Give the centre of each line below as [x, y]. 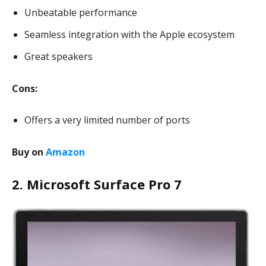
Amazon [65, 152]
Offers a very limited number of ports [107, 120]
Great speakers [60, 56]
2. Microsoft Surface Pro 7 [97, 184]
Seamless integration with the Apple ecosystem [129, 34]
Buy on [29, 152]
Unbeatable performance [82, 12]
